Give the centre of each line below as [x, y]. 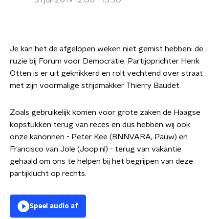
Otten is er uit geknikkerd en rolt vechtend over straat [106, 73]
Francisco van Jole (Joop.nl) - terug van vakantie [96, 149]
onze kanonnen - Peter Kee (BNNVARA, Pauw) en [99, 137]
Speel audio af [54, 206]
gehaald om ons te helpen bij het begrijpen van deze [101, 161]
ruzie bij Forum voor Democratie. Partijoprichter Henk [105, 61]
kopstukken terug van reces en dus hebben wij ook [100, 125]
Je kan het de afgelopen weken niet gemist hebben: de [107, 49]
